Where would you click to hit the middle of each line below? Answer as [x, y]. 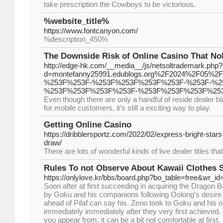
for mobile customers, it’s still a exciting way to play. [127, 108]
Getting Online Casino [88, 125]
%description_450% [76, 39]
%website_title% [76, 21]
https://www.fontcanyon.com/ [91, 31]
